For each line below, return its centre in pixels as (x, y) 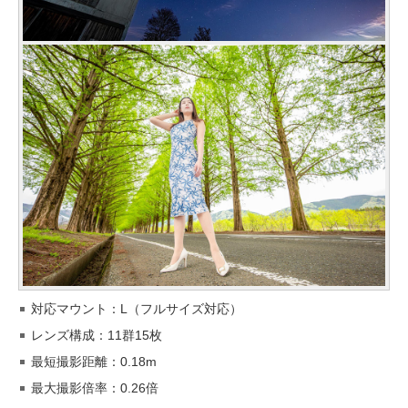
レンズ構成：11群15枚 (97, 336)
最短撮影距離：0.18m (94, 362)
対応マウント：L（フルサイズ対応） (137, 309)
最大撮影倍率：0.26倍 (95, 388)
